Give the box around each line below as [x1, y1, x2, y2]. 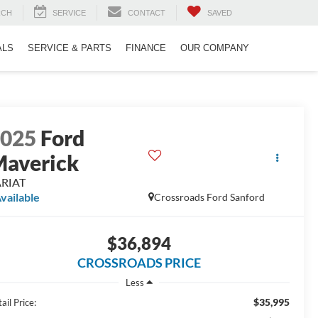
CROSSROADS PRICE [77, 255, 201, 271]
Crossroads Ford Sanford [153, 191, 265, 204]
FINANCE [126, 43, 166, 54]
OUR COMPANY [180, 43, 249, 54]
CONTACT [128, 9, 165, 18]
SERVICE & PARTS [28, 43, 111, 54]
